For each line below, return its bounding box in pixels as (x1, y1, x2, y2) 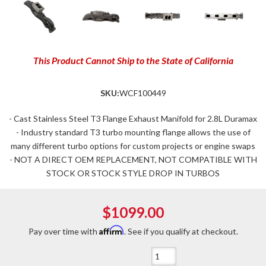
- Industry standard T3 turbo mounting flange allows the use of (15, 127, 251, 137)
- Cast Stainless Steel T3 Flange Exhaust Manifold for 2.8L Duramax (9, 113, 257, 123)
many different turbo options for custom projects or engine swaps (11, 141, 255, 151)
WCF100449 (119, 88, 166, 98)
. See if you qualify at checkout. (123, 226, 238, 236)
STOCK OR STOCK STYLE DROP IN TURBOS (46, 168, 220, 178)
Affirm (99, 225, 124, 235)
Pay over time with (28, 226, 99, 236)
